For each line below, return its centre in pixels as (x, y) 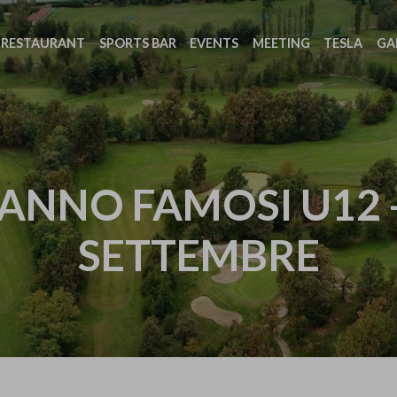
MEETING (281, 43)
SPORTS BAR (137, 43)
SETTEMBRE (198, 254)
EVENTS (214, 43)
